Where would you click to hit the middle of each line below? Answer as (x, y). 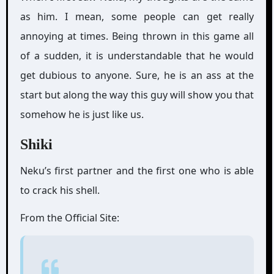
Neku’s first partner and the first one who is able (137, 170)
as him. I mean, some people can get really (137, 17)
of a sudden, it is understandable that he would (137, 56)
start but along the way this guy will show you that (137, 95)
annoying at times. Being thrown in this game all (137, 36)
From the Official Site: (69, 217)
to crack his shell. (60, 190)
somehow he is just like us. (82, 114)
